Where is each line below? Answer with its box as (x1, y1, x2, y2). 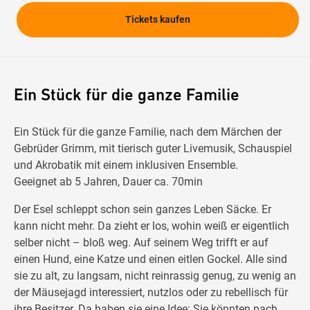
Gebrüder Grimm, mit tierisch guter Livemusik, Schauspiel (14, 142, 292, 156)
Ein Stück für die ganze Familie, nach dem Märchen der (14, 125, 282, 139)
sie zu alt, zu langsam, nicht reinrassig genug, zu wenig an (14, 269, 296, 283)
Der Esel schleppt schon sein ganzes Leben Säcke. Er (14, 203, 271, 217)
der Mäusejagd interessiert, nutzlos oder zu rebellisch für (14, 286, 288, 300)
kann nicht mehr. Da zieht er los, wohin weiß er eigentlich (14, 219, 289, 233)
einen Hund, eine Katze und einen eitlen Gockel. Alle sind (14, 253, 287, 266)
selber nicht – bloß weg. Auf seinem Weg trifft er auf (14, 236, 268, 250)
